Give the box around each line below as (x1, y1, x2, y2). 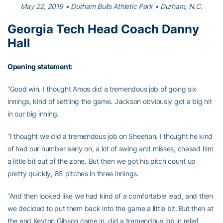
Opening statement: (7, 62, 72, 71)
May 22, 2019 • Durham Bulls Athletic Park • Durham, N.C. (20, 1, 203, 10)
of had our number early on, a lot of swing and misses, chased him (7, 144, 214, 153)
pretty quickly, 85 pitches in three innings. (7, 169, 139, 178)
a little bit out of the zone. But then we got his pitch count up (7, 156, 196, 165)
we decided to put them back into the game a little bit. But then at (7, 204, 214, 213)
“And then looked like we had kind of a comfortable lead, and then (7, 191, 213, 200)
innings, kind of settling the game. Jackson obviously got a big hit (7, 97, 212, 106)
